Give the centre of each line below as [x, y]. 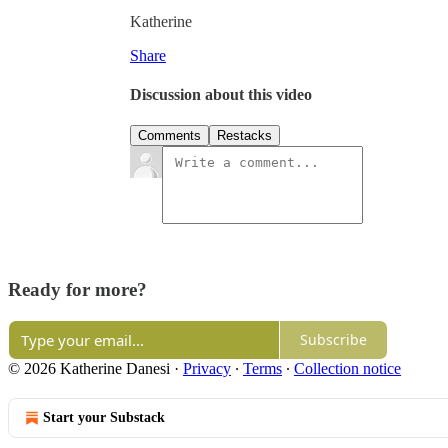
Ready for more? [77, 290]
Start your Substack [104, 417]
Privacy [207, 368]
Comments [169, 136]
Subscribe [333, 340]
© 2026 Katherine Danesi [89, 368]
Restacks [244, 136]
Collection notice [347, 368]
